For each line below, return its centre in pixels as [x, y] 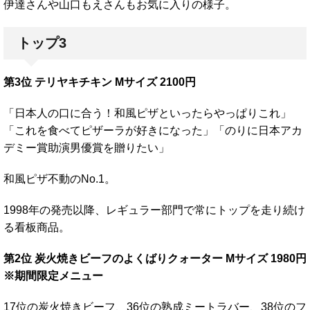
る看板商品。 [37, 227]
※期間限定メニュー [53, 275]
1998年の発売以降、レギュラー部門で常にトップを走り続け [154, 210]
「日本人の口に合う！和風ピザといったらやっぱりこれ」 [147, 113]
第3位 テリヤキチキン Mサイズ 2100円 [100, 82]
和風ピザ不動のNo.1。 [60, 179]
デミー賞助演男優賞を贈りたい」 [86, 147]
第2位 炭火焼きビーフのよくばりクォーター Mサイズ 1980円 [155, 258]
